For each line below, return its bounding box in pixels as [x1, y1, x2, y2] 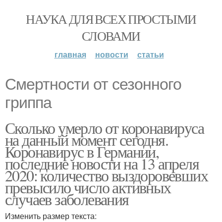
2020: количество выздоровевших [5, 165, 208, 186]
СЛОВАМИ [82, 27, 140, 44]
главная [54, 49, 86, 60]
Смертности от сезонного [5, 75, 181, 93]
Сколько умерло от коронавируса [5, 117, 204, 138]
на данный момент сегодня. [5, 129, 168, 150]
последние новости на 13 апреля [5, 153, 199, 174]
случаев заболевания [5, 188, 129, 210]
